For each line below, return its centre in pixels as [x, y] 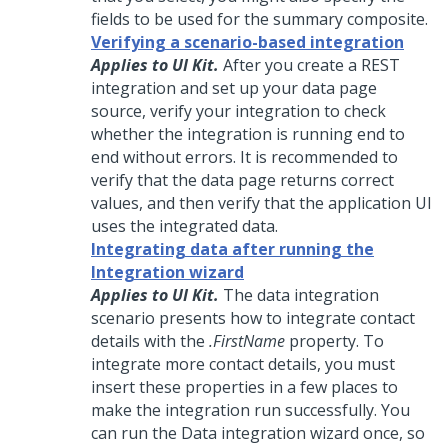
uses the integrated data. [184, 226]
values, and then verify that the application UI [261, 203]
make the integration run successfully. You [250, 410]
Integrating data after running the [232, 249]
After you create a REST [311, 65]
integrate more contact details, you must [243, 364]
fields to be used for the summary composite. [259, 19]
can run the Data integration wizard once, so [258, 433]
